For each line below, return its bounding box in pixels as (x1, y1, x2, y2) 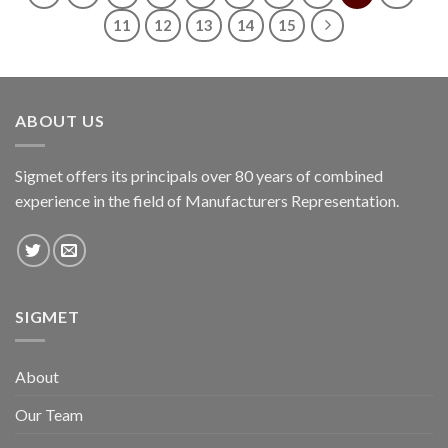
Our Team (15, 405, 83, 425)
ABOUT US (15, 111, 105, 131)
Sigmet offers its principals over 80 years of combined (15, 165, 383, 185)
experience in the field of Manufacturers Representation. (15, 190, 399, 210)
